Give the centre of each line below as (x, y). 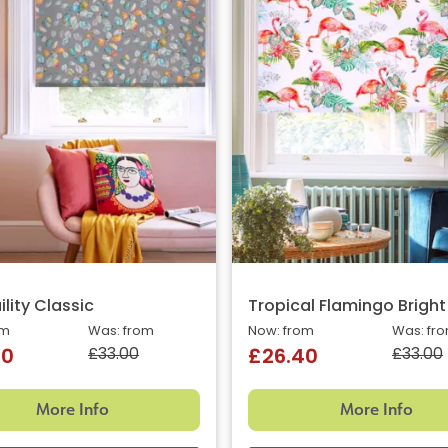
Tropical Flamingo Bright (347, 307)
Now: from (281, 332)
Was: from (121, 332)
